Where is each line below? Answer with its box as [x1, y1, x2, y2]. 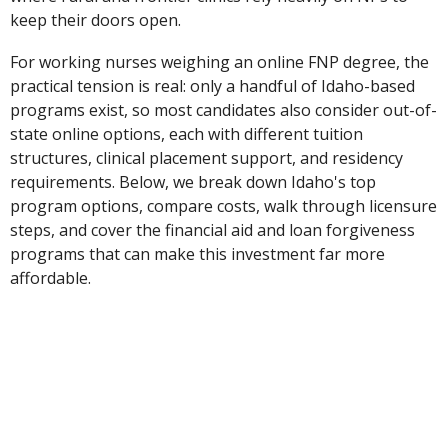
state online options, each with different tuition [10, 123, 364, 146]
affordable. [10, 267, 92, 290]
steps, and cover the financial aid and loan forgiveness [10, 219, 416, 242]
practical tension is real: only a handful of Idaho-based [10, 75, 416, 98]
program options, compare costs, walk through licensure [10, 195, 438, 218]
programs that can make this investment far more [10, 243, 386, 266]
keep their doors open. [10, 9, 182, 32]
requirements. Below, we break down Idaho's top [10, 171, 377, 194]
